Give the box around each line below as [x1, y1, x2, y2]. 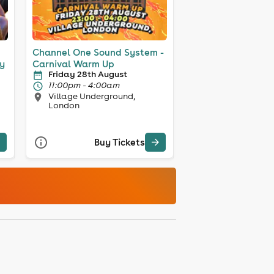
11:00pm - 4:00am [48, 79, 120, 91]
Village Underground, [48, 90, 135, 102]
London [48, 99, 80, 111]
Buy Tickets [94, 136, 145, 149]
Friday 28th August [48, 68, 127, 80]
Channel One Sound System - [32, 46, 164, 58]
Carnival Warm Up [32, 57, 114, 70]
